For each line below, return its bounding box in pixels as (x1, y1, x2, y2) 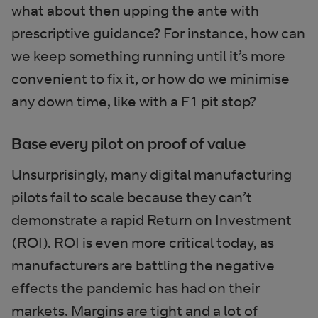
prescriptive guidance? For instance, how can (11, 24, 305, 42)
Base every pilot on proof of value (11, 133, 246, 153)
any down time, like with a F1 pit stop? (11, 92, 268, 110)
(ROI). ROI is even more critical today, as (11, 234, 274, 251)
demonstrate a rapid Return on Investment (11, 211, 292, 229)
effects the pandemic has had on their (11, 279, 260, 297)
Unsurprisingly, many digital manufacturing (11, 165, 292, 183)
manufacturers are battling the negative (11, 256, 275, 274)
